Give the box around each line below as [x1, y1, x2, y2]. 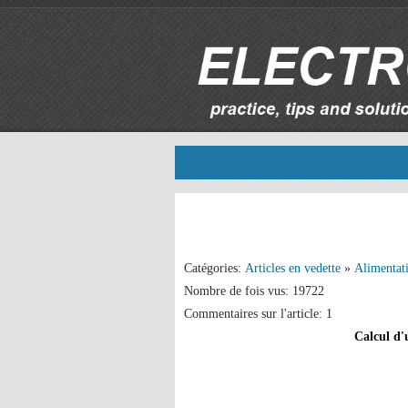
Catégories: [184, 261, 245, 275]
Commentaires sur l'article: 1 [184, 307, 332, 321]
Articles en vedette [245, 261, 341, 275]
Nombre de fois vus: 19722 [184, 284, 324, 298]
